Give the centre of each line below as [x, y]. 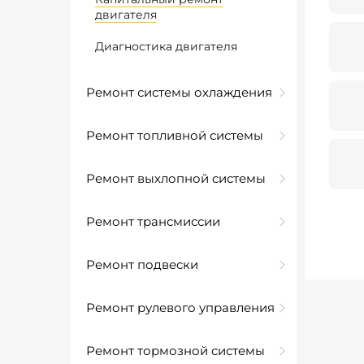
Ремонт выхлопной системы [176, 178]
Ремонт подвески [142, 264]
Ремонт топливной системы [175, 135]
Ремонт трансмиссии [153, 221]
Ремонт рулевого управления [180, 308]
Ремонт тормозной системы [175, 351]
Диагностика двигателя [166, 46]
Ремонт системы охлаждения [179, 92]
